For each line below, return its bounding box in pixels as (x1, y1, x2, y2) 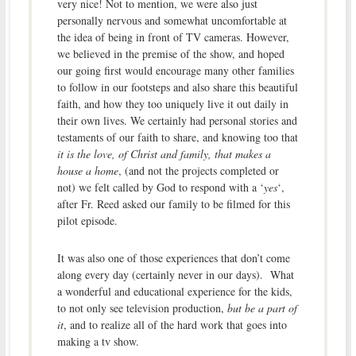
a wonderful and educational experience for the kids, (56, 283, 292, 299)
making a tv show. (56, 333, 139, 349)
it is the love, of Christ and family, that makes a (56, 145, 271, 161)
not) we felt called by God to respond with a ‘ (56, 179, 264, 195)
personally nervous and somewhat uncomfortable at (56, 12, 287, 28)
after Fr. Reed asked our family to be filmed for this (56, 195, 290, 211)
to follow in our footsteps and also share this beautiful (56, 79, 298, 95)
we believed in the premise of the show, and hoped (56, 45, 284, 61)
